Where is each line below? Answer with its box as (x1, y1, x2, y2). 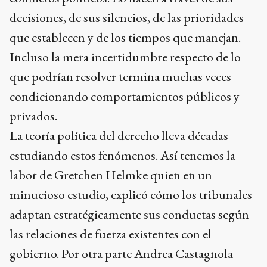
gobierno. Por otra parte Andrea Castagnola (10, 244, 233, 262)
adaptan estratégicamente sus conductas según (10, 205, 249, 223)
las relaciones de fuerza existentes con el (10, 225, 212, 243)
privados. (10, 107, 57, 125)
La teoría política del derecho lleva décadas (10, 126, 228, 144)
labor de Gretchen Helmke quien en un (10, 166, 212, 184)
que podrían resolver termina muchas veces (10, 67, 231, 85)
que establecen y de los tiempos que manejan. (10, 28, 241, 46)
